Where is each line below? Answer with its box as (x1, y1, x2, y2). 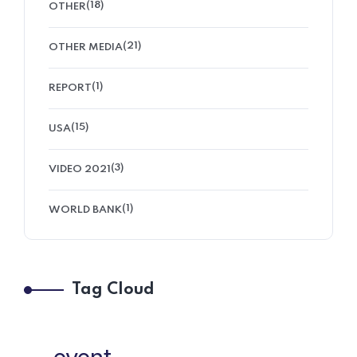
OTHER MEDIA (49, 42, 123, 53)
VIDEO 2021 (49, 164, 111, 175)
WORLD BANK (49, 205, 122, 215)
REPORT (49, 83, 92, 93)
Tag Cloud (72, 282, 155, 298)
